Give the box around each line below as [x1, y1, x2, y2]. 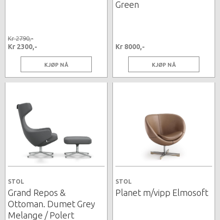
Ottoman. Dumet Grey [8, 198, 95, 209]
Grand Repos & [8, 187, 66, 197]
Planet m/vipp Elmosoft [115, 187, 208, 197]
